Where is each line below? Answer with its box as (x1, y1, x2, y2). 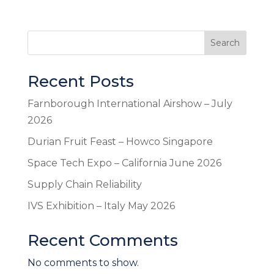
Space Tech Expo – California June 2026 (27, 157, 221, 169)
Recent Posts (27, 72, 134, 92)
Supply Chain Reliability (27, 179, 142, 191)
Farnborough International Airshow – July (27, 98, 232, 110)
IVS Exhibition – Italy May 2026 (27, 200, 175, 212)
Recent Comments (27, 231, 178, 251)
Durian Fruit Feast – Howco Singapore (27, 136, 213, 148)
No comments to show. (27, 257, 139, 269)
